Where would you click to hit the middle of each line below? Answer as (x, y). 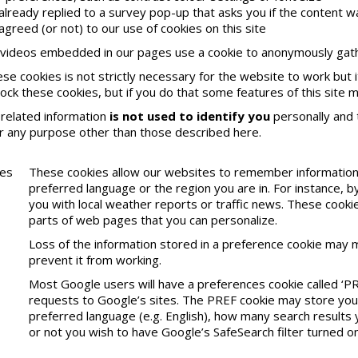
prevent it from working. (95, 259)
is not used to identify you (190, 115)
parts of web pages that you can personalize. (153, 219)
